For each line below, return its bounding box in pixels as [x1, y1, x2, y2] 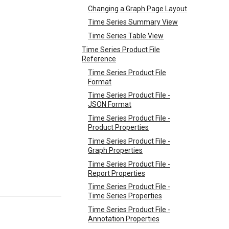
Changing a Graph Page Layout [88, 4, 187, 13]
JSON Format [88, 100, 131, 109]
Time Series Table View [88, 32, 164, 40]
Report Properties [88, 169, 145, 177]
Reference [82, 54, 116, 63]
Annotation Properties [88, 215, 159, 223]
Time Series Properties [88, 192, 162, 200]
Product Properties [88, 123, 149, 131]
